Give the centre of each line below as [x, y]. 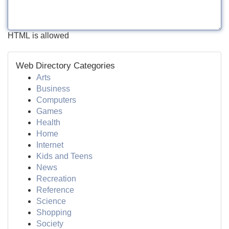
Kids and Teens [64, 156]
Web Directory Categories [65, 66]
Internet [50, 145]
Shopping [54, 212]
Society [50, 224]
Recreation [56, 179]
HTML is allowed [38, 36]
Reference [55, 190]
